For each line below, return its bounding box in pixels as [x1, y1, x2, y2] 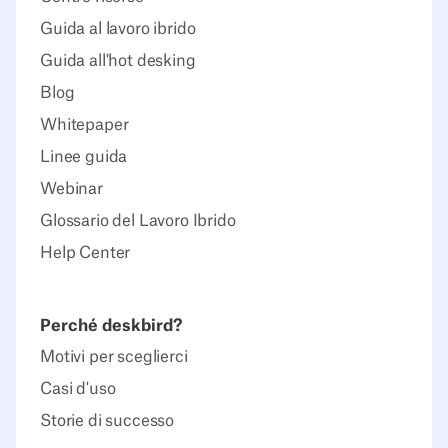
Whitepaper [40, 116, 129, 133]
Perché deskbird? [40, 317, 182, 334]
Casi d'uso [40, 380, 116, 397]
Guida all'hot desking [40, 52, 196, 69]
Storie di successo [40, 412, 175, 429]
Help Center [40, 244, 131, 261]
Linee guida [40, 148, 128, 165]
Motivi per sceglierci [40, 348, 188, 365]
